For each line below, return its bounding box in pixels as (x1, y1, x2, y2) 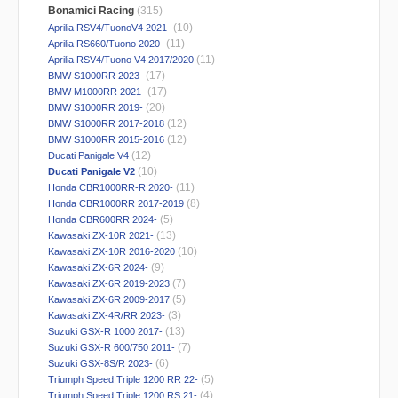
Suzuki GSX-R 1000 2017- (45, 326, 163, 338)
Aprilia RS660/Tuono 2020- (45, 38, 164, 50)
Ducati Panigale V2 (45, 166, 136, 178)
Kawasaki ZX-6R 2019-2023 (45, 278, 171, 290)
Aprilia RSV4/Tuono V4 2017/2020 (45, 54, 195, 66)
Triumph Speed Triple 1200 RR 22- (45, 374, 199, 386)
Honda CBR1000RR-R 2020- (45, 182, 174, 194)
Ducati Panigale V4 (45, 150, 130, 162)
